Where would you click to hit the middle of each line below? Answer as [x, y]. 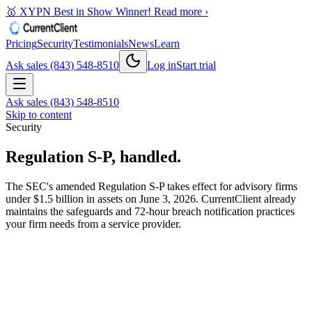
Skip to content [39, 115]
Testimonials [101, 44]
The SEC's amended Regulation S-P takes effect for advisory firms [151, 186]
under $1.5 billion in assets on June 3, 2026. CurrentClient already [151, 198]
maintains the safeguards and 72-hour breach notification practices [150, 211]
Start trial [196, 65]
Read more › [181, 11]
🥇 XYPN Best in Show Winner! [78, 11]
